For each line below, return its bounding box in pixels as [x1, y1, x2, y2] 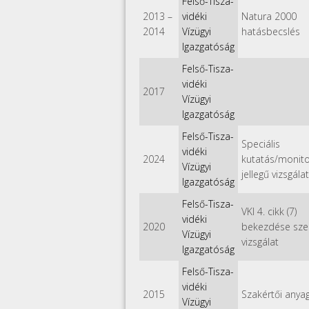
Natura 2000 [241, 9, 297, 23]
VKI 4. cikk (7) [241, 204, 297, 218]
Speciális [241, 137, 280, 150]
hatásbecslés [241, 24, 300, 38]
